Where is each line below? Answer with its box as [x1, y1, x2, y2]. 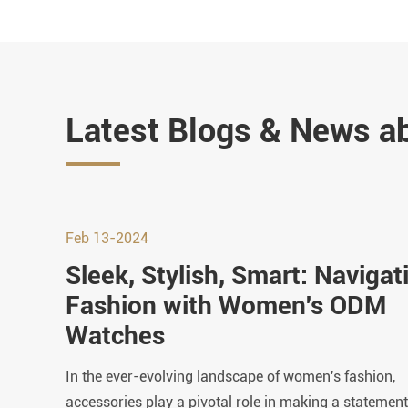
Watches [66, 321, 165, 351]
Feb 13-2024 [66, 229, 148, 247]
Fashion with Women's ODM [66, 291, 386, 321]
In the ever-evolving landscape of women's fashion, [66, 368, 395, 385]
